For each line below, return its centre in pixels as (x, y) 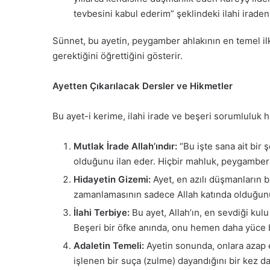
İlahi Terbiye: (102, 212)
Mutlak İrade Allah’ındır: (125, 146)
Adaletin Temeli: (109, 245)
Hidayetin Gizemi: (112, 179)
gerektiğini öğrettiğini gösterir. (118, 55)
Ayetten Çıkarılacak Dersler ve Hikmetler (143, 86)
